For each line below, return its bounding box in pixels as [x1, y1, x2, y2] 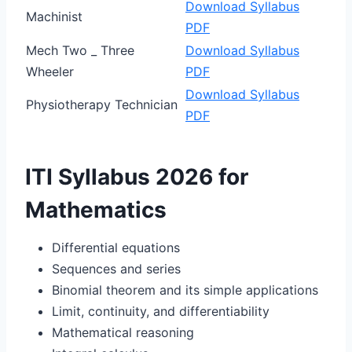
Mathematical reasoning [52, 324, 194, 340]
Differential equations [52, 239, 180, 255]
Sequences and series [52, 260, 181, 277]
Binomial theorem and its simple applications [52, 281, 318, 298]
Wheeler [26, 63, 74, 79]
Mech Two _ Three [26, 42, 134, 58]
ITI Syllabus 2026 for [25, 163, 248, 190]
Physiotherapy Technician [26, 96, 178, 112]
